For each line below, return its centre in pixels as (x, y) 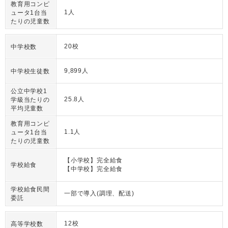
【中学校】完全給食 (94, 169)
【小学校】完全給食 (94, 160)
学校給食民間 (30, 189)
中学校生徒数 (30, 71)
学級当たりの (30, 100)
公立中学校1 (29, 91)
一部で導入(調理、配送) (99, 193)
